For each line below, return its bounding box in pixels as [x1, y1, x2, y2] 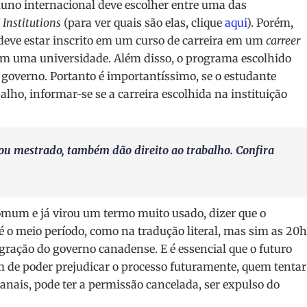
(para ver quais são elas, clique [61, 16, 225, 30]
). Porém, [247, 16, 293, 30]
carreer [266, 34, 300, 48]
